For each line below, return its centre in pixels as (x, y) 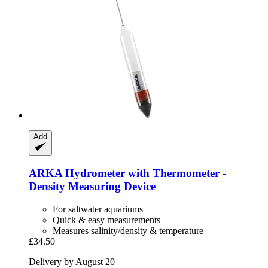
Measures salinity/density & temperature (128, 231)
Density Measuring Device (92, 186)
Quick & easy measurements (106, 220)
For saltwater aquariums (98, 209)
